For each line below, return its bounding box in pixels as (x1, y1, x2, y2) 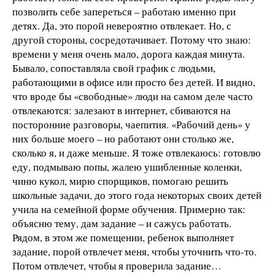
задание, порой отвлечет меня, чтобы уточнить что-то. (12, 244, 257, 258)
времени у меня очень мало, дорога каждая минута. (12, 46, 245, 61)
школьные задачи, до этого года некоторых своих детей (12, 187, 261, 202)
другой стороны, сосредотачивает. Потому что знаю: (12, 32, 251, 47)
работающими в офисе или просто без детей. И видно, (12, 74, 255, 89)
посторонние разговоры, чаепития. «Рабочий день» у (12, 117, 250, 131)
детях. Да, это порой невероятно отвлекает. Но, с (12, 18, 231, 33)
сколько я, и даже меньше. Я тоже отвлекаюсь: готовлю (12, 145, 261, 160)
